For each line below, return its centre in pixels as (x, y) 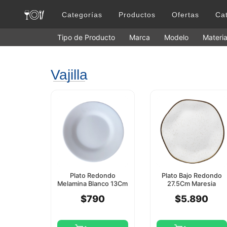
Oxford (192, 192)
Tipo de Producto (86, 37)
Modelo (176, 37)
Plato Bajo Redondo (192, 176)
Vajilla (69, 75)
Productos (137, 15)
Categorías (82, 15)
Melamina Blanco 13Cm (93, 184)
